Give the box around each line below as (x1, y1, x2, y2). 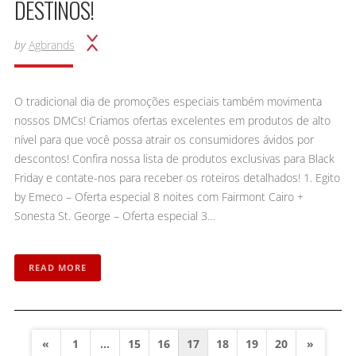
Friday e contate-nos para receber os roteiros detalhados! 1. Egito (14, 170, 340, 186)
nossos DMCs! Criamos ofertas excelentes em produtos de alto (14, 113, 331, 129)
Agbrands (28, 37, 75, 53)
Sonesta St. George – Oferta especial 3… (14, 208, 215, 224)
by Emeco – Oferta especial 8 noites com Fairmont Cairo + (14, 189, 304, 205)
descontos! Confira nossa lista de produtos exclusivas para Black (14, 151, 335, 167)
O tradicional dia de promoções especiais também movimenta (14, 94, 322, 110)
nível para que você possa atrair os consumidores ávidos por (14, 132, 314, 148)
